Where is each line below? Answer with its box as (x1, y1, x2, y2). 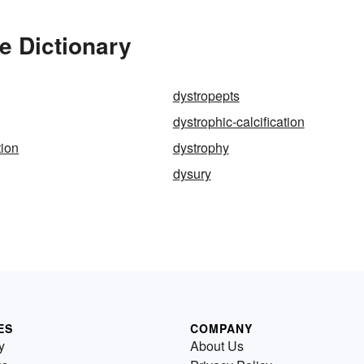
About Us (190, 336, 244, 356)
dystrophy (172, 138, 229, 158)
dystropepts (172, 86, 240, 106)
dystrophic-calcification (172, 112, 305, 132)
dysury (172, 164, 211, 184)
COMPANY (190, 320, 253, 337)
